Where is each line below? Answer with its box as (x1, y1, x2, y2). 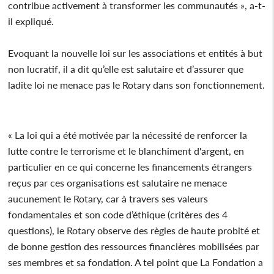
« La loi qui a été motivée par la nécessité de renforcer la (8, 128, 248, 141)
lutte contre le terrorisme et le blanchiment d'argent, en (8, 144, 245, 157)
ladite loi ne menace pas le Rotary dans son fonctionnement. (8, 78, 265, 91)
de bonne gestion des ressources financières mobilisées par (8, 240, 260, 252)
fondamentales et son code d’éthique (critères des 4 (8, 208, 228, 220)
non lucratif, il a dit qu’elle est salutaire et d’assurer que (8, 62, 244, 75)
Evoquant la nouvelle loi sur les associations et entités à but (8, 46, 263, 59)
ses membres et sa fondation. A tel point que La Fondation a (8, 256, 264, 268)
